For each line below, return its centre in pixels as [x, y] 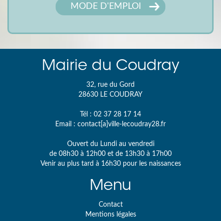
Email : [66, 125]
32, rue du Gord [110, 85]
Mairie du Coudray [110, 67]
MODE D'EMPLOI [106, 7]
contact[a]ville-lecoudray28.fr [122, 125]
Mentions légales [110, 215]
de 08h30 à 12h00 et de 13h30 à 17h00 [110, 154]
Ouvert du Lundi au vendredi [110, 144]
